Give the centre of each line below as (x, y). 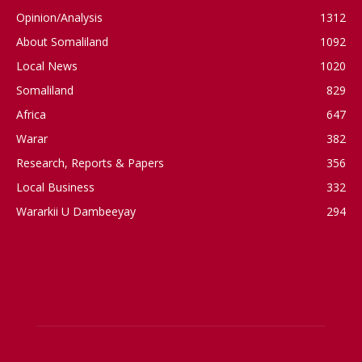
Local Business (55, 187)
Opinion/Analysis (59, 17)
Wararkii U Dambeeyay (76, 211)
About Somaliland (62, 41)
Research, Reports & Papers (90, 162)
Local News (47, 65)
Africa (31, 114)
